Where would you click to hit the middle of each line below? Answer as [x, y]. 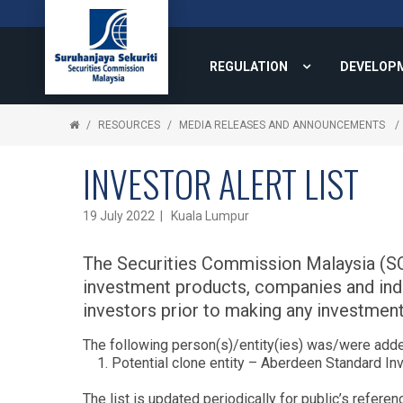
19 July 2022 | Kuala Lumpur [166, 216]
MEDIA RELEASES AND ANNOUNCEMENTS [283, 125]
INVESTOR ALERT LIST [221, 184]
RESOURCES [129, 125]
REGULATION [249, 67]
